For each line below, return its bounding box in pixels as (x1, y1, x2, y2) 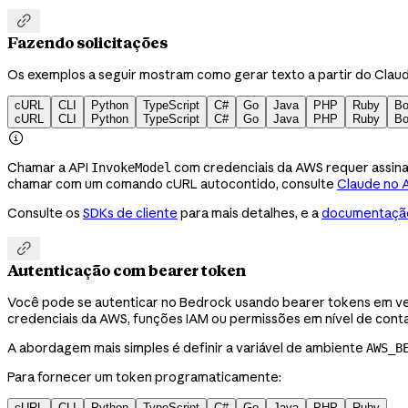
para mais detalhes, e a (178, 205, 321, 222)
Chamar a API (7, 159, 91, 177)
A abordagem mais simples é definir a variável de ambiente (7, 340, 366, 357)
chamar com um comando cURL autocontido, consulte (7, 176, 337, 193)
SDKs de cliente (83, 205, 178, 222)
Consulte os (7, 205, 83, 222)
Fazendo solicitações (7, 34, 168, 53)
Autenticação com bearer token (7, 260, 246, 280)
